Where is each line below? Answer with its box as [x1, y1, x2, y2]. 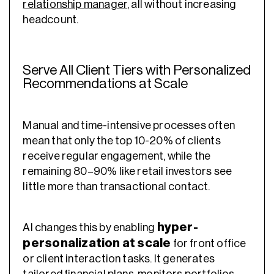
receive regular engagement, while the [23, 150, 211, 162]
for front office [171, 237, 246, 249]
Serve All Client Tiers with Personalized [23, 62, 251, 77]
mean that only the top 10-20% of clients [23, 135, 221, 147]
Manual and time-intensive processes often [23, 120, 235, 131]
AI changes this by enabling [23, 221, 155, 233]
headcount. [23, 13, 81, 25]
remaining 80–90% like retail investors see [23, 166, 232, 177]
